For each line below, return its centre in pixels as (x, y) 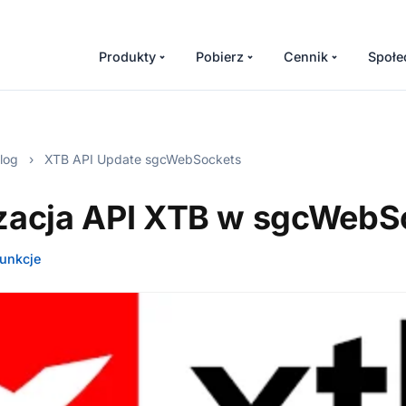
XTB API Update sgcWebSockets (141, 159)
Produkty (127, 57)
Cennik (306, 57)
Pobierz (220, 57)
